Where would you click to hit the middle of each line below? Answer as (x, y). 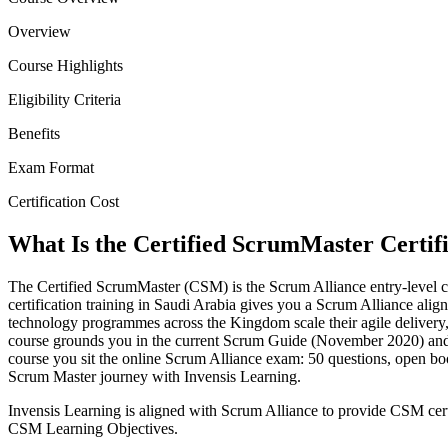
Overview (39, 32)
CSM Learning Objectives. (93, 429)
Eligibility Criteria (64, 100)
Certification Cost (63, 202)
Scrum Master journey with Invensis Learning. (154, 377)
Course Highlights (65, 66)
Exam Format (51, 168)
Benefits (34, 134)
